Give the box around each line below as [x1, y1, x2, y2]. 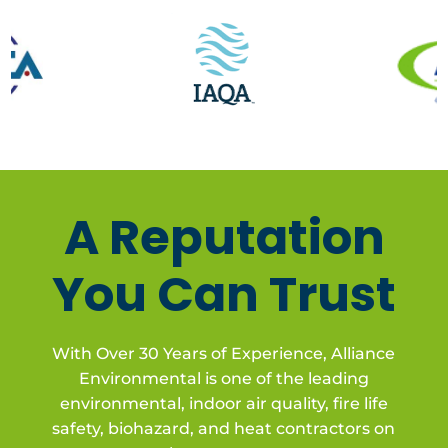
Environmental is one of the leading [78, 369, 369, 388]
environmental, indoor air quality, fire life [59, 394, 388, 413]
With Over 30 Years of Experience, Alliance [52, 344, 396, 363]
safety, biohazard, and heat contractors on [52, 419, 396, 438]
